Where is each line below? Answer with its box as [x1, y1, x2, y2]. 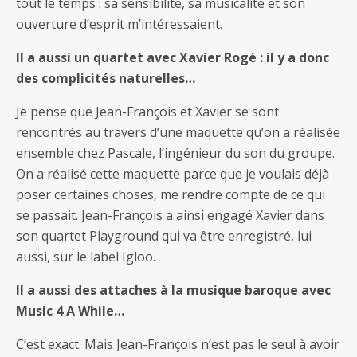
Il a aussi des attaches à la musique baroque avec [16, 280, 331, 299]
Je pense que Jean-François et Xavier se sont [16, 102, 279, 120]
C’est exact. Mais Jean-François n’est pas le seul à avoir [16, 335, 339, 353]
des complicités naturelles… [16, 69, 195, 87]
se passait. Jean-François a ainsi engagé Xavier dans [16, 206, 324, 224]
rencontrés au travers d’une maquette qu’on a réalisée [16, 123, 340, 141]
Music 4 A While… [16, 301, 124, 320]
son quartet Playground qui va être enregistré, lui [16, 226, 312, 245]
